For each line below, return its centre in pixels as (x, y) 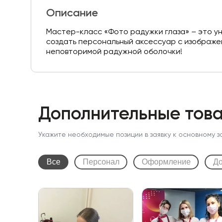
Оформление (166, 162)
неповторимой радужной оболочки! (114, 52)
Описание (72, 13)
